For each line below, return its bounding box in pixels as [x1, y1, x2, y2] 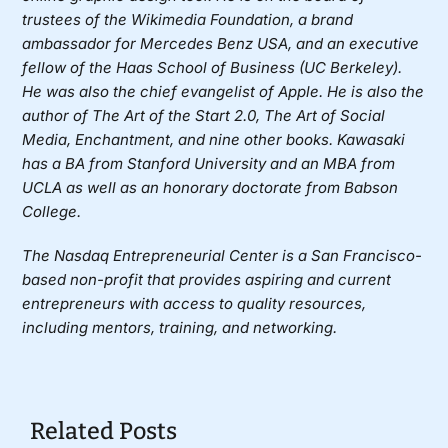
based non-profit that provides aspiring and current [22, 270, 392, 290]
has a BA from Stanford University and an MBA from [22, 154, 396, 174]
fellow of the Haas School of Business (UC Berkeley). [22, 58, 403, 78]
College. [22, 202, 82, 222]
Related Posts [29, 417, 177, 446]
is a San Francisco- [278, 246, 423, 266]
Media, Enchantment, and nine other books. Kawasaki [22, 130, 406, 150]
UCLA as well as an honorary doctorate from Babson [22, 178, 399, 198]
